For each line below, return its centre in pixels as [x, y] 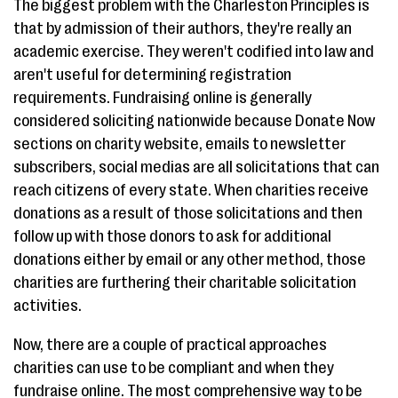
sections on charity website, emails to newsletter [179, 144]
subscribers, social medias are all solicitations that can [196, 167]
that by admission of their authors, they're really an [183, 28]
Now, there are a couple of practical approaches [170, 345]
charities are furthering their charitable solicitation [185, 283]
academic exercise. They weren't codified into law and [194, 52]
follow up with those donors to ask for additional [172, 236]
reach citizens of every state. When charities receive [191, 190]
